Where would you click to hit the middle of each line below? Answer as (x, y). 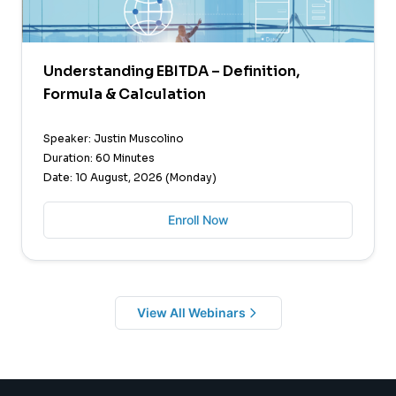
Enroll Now (198, 219)
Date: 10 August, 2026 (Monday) (130, 177)
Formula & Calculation (125, 94)
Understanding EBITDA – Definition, (171, 71)
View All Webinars (191, 312)
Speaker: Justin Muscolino (114, 138)
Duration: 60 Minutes (99, 157)
